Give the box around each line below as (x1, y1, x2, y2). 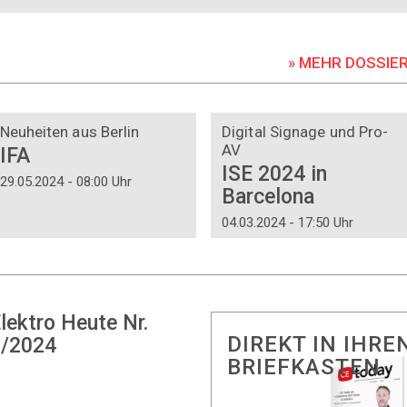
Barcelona (222, 184, 314, 209)
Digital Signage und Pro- (222, 123, 389, 142)
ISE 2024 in (222, 161, 327, 186)
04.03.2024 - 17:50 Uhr (222, 213, 353, 231)
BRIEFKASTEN (226, 354, 381, 381)
